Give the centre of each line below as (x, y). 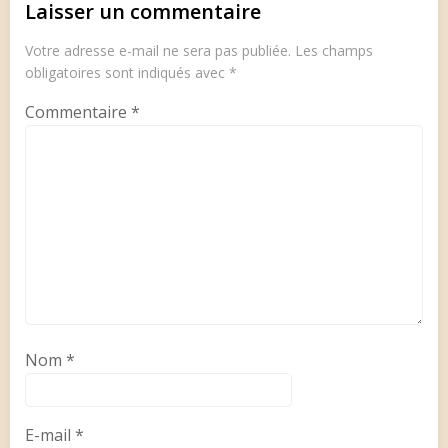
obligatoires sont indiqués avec (127, 72)
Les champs (334, 50)
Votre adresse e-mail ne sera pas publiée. (158, 50)
